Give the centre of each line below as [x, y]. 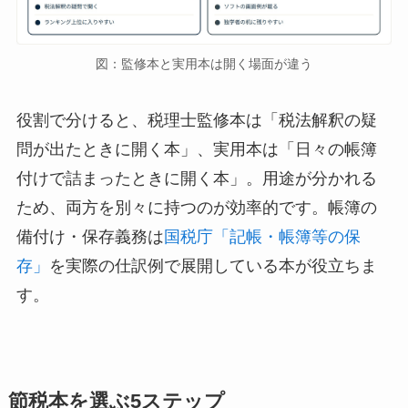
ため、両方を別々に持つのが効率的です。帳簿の [196, 208]
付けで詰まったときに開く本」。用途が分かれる [196, 179]
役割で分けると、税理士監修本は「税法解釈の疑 [196, 121]
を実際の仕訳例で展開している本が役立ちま [213, 266]
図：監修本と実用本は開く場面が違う [204, 63]
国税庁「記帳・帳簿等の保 [262, 237]
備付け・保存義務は [90, 237]
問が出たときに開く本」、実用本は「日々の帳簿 [196, 150]
